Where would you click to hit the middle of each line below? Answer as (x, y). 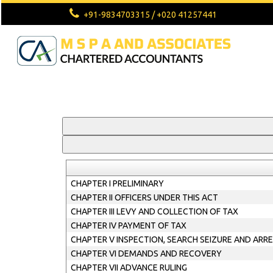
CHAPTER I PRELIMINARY (117, 183)
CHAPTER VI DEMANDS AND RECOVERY (146, 253)
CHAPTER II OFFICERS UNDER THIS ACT (144, 197)
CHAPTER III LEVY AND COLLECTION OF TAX (154, 211)
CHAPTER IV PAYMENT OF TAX (128, 225)
